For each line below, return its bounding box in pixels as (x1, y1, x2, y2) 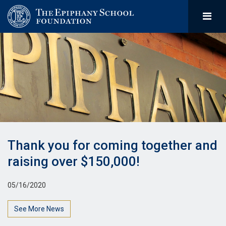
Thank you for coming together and (8, 138, 217, 153)
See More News (14, 204, 64, 213)
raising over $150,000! (8, 154, 140, 169)
